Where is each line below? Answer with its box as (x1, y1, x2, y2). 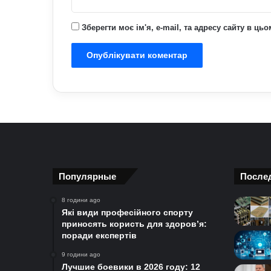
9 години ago (62, 251, 100, 258)
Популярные (59, 171, 116, 182)
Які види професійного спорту (62, 207, 193, 218)
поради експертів (62, 230, 137, 241)
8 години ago (62, 197, 100, 204)
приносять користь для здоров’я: (62, 219, 207, 229)
